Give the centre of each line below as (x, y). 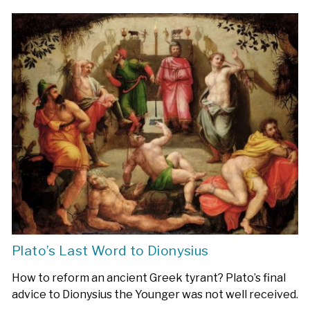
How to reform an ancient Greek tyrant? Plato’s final (149, 277)
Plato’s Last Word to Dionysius (110, 250)
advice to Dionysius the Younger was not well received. (155, 294)
